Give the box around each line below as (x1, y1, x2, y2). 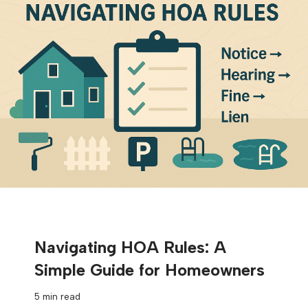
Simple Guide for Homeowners (34, 260, 265, 280)
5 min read (34, 291, 80, 302)
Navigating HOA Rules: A (34, 237, 226, 258)
